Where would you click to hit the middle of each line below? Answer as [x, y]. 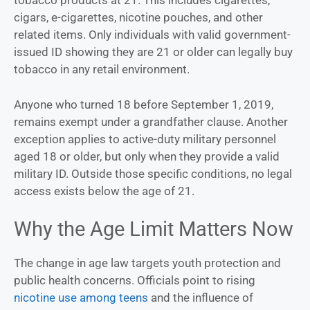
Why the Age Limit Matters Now [154, 229]
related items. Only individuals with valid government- [152, 35]
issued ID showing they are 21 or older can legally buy [153, 52]
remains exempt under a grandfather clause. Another [151, 121]
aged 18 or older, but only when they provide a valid [147, 156]
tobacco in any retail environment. [102, 70]
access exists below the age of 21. [104, 191]
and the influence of [201, 298]
